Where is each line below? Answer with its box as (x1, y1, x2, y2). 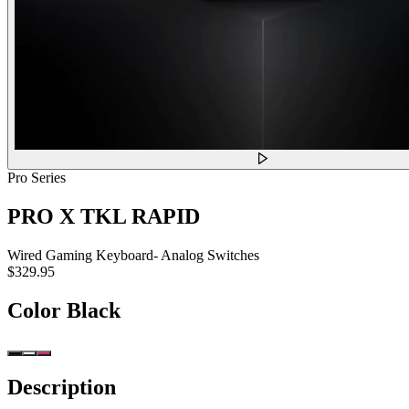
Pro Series (7, 169, 66, 185)
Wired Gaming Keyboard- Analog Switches (7, 246, 259, 263)
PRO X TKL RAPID (7, 204, 200, 228)
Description (7, 375, 116, 400)
